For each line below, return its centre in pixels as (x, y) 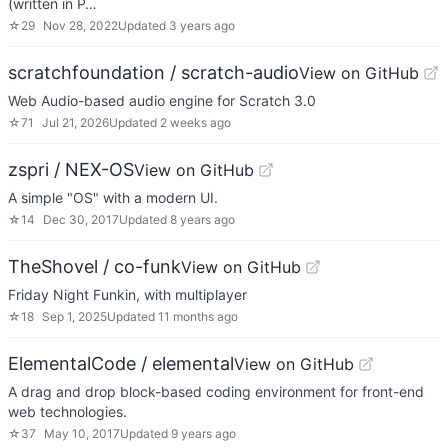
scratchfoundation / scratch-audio (153, 72)
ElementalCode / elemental (121, 363)
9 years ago (203, 433)
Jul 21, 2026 (75, 122)
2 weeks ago (195, 122)
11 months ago (198, 316)
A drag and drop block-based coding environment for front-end (216, 391)
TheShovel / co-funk (94, 266)
